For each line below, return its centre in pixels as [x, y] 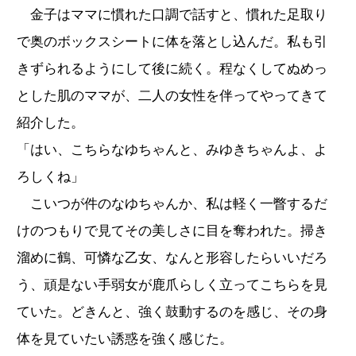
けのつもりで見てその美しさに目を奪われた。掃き [172, 230]
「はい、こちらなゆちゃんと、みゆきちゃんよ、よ [172, 149]
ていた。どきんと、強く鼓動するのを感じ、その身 [172, 311]
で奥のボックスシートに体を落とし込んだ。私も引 [172, 41]
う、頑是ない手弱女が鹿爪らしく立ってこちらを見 [172, 284]
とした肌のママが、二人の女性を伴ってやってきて [172, 95]
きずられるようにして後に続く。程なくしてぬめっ [172, 68]
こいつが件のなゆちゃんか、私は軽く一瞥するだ [172, 203]
